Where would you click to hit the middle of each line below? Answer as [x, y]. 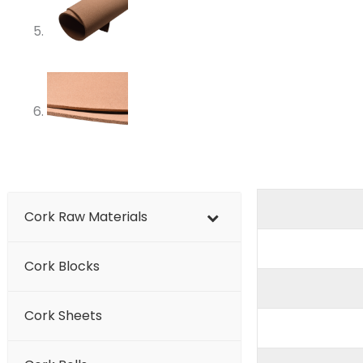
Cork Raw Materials [86, 217]
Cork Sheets [63, 316]
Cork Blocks [62, 267]
